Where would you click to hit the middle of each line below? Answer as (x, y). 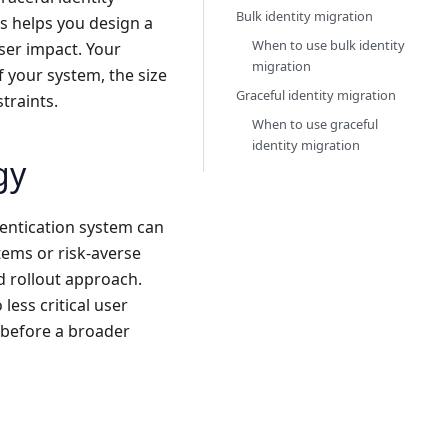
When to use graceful (315, 124)
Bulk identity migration (304, 16)
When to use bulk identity (328, 45)
